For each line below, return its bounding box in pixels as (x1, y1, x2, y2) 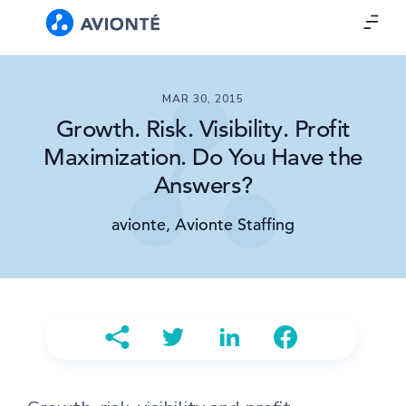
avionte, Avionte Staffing (111, 214, 295, 235)
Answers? (153, 171, 253, 199)
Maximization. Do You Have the (43, 143, 362, 171)
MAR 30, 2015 (162, 92, 244, 106)
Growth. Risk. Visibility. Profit (55, 115, 351, 143)
